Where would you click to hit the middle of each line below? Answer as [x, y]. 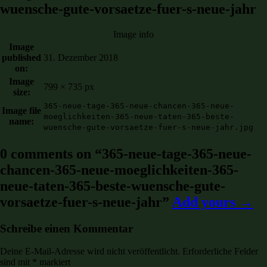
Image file [21, 110]
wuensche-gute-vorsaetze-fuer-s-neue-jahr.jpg [148, 127]
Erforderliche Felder [220, 252]
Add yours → [213, 202]
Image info [133, 34]
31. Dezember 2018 [81, 57]
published [21, 57]
